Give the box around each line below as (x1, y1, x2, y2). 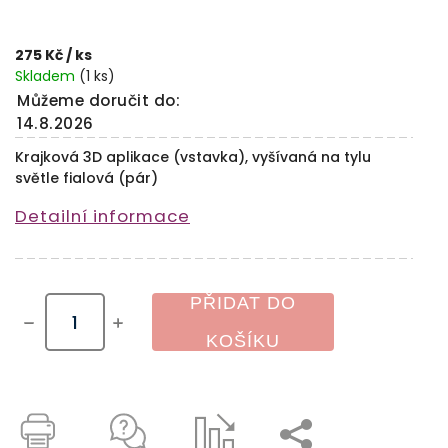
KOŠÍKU (206, 331, 280, 351)
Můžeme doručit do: (17, 90, 180, 111)
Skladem (15, 66, 79, 86)
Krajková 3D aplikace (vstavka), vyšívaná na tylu (15, 147, 371, 167)
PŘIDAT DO (190, 293, 296, 313)
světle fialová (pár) (15, 168, 158, 188)
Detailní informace (15, 204, 190, 228)
